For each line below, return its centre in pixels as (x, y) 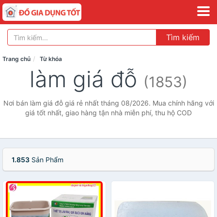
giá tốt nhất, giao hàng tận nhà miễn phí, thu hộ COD (108, 113)
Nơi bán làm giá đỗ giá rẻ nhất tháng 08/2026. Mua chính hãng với (108, 103)
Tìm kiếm (183, 37)
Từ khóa (51, 59)
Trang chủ (16, 59)
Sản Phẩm (46, 160)
